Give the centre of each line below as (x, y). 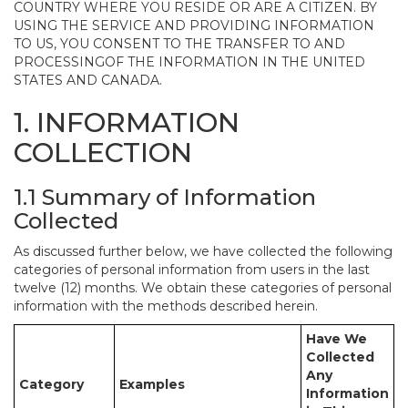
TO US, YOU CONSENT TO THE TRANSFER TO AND (179, 44)
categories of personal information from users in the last (192, 270)
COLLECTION (103, 153)
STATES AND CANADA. (88, 80)
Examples (152, 384)
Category (51, 384)
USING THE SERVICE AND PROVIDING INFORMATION (194, 25)
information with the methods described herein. (166, 306)
